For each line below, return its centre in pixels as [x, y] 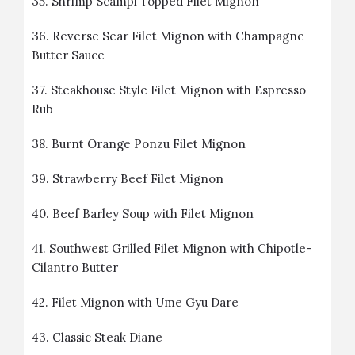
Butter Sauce [68, 55]
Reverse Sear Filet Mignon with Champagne [178, 36]
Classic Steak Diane [107, 337]
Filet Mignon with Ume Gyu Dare [145, 302]
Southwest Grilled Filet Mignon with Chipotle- [180, 248]
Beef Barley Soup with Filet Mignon [153, 214]
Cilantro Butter [75, 267]
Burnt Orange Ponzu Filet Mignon [149, 144]
